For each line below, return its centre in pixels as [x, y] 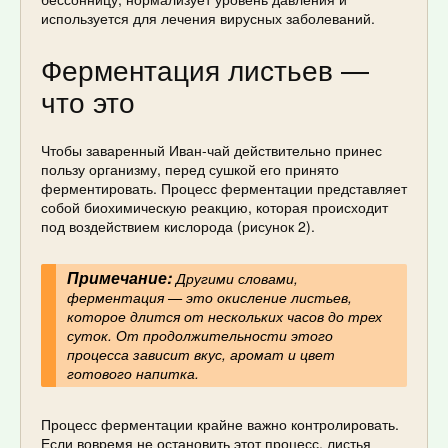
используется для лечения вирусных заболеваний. [208, 18]
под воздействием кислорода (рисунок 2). [178, 225]
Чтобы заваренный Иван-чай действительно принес [211, 149]
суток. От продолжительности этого [199, 334]
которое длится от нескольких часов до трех [224, 315]
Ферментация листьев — [205, 69]
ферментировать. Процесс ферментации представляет [224, 187]
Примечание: [119, 277]
